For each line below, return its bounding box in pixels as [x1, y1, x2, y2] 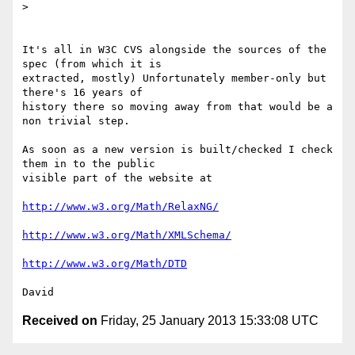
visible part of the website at [22, 172, 212, 185]
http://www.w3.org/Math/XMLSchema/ [22, 229, 231, 242]
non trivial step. [22, 115, 130, 128]
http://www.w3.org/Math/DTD [22, 258, 187, 270]
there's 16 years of [22, 86, 149, 99]
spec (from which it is [22, 58, 168, 71]
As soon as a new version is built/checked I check [22, 143, 333, 156]
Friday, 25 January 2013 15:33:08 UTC [97, 314, 319, 328]
